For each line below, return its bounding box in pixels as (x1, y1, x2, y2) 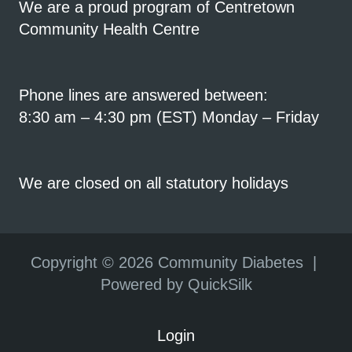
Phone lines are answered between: (19, 86, 268, 104)
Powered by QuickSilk (100, 275, 252, 293)
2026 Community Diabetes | (119, 253, 321, 271)
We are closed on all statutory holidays (19, 174, 288, 192)
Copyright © (31, 253, 119, 271)
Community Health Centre (19, 20, 200, 38)
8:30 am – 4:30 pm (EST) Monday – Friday (19, 108, 319, 126)
